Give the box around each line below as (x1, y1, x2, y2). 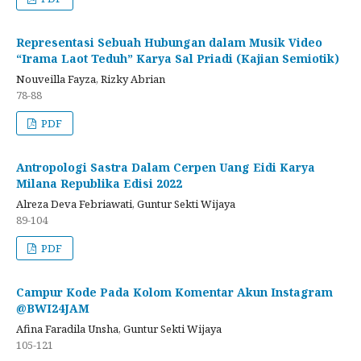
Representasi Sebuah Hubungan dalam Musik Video (16, 34, 322, 50)
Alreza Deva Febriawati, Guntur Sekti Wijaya (16, 196, 235, 211)
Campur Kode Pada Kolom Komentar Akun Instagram (16, 284, 333, 300)
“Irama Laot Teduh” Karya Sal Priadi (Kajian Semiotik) (16, 50, 339, 66)
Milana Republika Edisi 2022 (16, 175, 182, 191)
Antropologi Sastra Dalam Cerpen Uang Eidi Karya (16, 159, 315, 175)
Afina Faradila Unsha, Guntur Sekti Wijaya (16, 321, 222, 336)
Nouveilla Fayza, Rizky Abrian (16, 71, 165, 86)
